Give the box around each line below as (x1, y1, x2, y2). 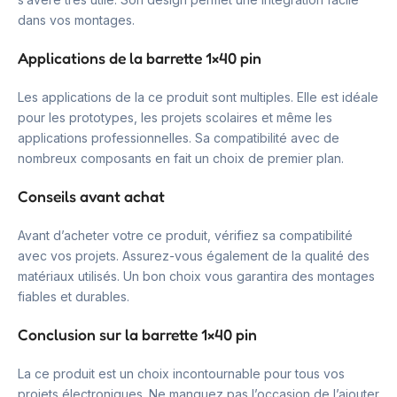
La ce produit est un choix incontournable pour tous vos (18, 366, 345, 381)
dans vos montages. (18, 12, 135, 27)
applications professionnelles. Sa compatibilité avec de (18, 130, 339, 145)
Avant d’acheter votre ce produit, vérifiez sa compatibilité (18, 228, 353, 243)
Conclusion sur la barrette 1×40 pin (18, 325, 257, 344)
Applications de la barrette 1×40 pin (18, 49, 261, 67)
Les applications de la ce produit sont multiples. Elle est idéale (18, 90, 378, 105)
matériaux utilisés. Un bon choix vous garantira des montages (18, 269, 375, 284)
